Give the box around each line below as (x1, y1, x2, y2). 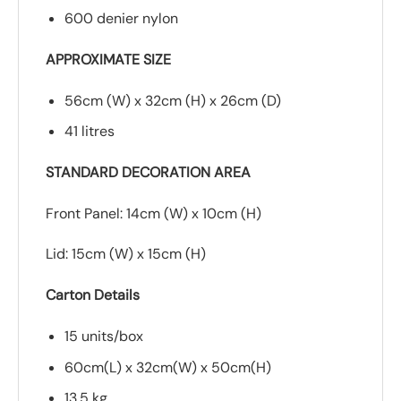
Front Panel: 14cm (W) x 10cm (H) (46, 203, 261, 223)
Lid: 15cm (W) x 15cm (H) (46, 244, 206, 264)
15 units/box (64, 327, 143, 346)
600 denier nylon (64, 8, 178, 28)
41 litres (64, 122, 115, 141)
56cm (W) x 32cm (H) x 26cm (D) (64, 90, 281, 110)
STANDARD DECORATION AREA (46, 162, 251, 182)
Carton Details (46, 286, 140, 305)
